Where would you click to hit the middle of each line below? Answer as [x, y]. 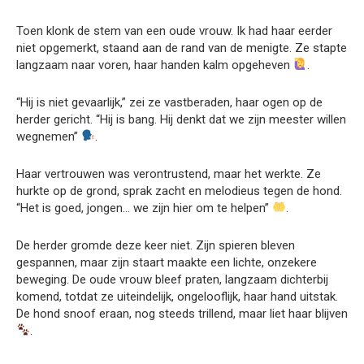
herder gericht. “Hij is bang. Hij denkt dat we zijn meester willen [181, 119]
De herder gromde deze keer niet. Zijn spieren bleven [156, 245]
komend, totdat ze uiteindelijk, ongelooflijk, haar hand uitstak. [177, 296]
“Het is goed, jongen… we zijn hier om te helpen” [144, 208]
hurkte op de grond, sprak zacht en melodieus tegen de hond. [179, 191]
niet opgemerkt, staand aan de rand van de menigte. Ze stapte [182, 48]
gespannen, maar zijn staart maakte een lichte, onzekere [167, 262]
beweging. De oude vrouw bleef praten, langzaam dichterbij [172, 279]
